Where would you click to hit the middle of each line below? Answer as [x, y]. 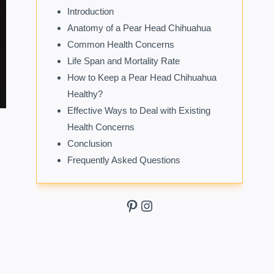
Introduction [91, 11]
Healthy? [85, 94]
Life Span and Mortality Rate [124, 61]
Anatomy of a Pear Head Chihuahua [139, 28]
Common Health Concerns [121, 44]
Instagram [172, 205]
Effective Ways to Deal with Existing [139, 110]
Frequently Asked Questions [124, 160]
